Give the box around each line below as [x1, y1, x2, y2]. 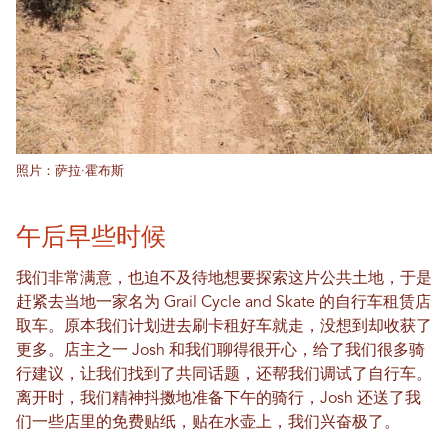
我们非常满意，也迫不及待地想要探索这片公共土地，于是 [16, 270, 432, 287]
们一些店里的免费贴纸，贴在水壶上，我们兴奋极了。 [16, 414, 400, 431]
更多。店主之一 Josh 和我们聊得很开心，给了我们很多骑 [16, 342, 425, 359]
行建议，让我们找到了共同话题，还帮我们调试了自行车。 [16, 366, 432, 383]
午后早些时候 [16, 220, 166, 251]
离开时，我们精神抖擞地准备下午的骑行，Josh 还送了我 [16, 390, 421, 407]
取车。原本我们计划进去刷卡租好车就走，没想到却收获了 [16, 318, 432, 335]
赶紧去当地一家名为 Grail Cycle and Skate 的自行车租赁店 [16, 294, 431, 311]
